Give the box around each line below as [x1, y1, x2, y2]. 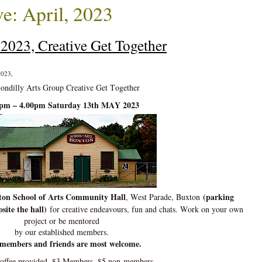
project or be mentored [24, 215, 100, 227]
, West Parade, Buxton [126, 191, 204, 203]
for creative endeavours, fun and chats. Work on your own [47, 204, 244, 215]
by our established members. [15, 226, 109, 238]
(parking [203, 191, 235, 204]
